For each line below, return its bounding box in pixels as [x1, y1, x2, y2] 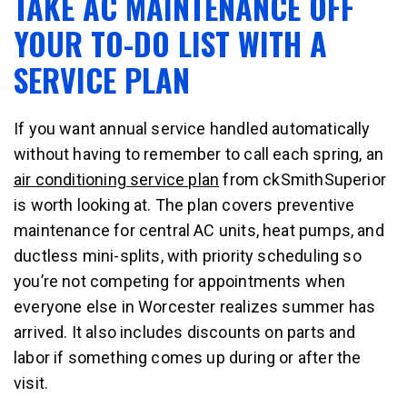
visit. [14, 373, 49, 392]
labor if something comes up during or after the [14, 348, 362, 367]
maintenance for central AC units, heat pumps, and [14, 221, 384, 240]
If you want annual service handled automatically [14, 119, 371, 138]
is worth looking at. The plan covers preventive [14, 195, 355, 214]
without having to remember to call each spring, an [14, 144, 383, 164]
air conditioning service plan [14, 170, 220, 189]
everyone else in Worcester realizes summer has [14, 297, 376, 316]
